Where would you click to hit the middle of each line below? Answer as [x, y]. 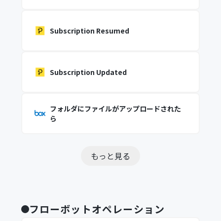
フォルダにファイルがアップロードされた [115, 109]
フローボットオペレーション [97, 209]
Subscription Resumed [89, 31]
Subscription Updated [88, 72]
